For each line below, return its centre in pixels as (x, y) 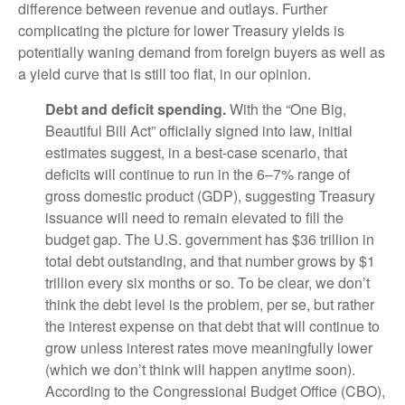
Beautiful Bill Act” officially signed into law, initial (199, 131)
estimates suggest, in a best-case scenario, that (196, 152)
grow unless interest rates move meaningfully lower (209, 348)
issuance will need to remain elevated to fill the (194, 217)
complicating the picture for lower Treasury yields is (181, 30)
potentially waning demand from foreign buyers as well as (202, 52)
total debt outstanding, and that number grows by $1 (210, 261)
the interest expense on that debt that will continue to (212, 326)
